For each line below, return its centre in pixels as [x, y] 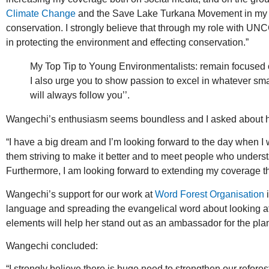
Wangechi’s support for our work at [80, 194]
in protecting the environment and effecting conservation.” [127, 42]
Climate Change [41, 13]
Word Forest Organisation [210, 194]
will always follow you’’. [80, 95]
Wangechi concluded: [52, 246]
